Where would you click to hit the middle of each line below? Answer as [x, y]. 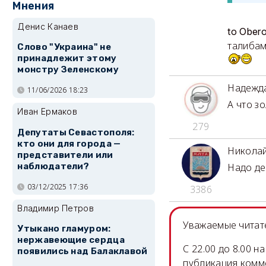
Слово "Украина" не [64, 47]
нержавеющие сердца [71, 240]
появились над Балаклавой [83, 251]
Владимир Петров [56, 208]
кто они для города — [69, 143]
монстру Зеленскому [68, 70]
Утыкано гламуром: [64, 229]
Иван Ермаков [47, 112]
